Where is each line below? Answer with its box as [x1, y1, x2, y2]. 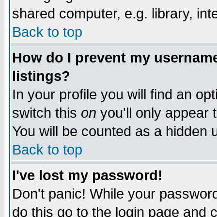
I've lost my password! [12, 168, 163, 183]
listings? [12, 68, 70, 84]
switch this [12, 105, 81, 121]
